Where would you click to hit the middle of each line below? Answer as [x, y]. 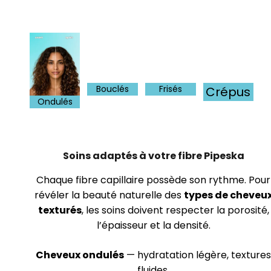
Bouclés [113, 89]
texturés [60, 210]
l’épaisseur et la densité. [153, 225]
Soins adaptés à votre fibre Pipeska [153, 156]
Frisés [170, 89]
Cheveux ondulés [80, 255]
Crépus [228, 92]
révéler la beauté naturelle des [109, 195]
